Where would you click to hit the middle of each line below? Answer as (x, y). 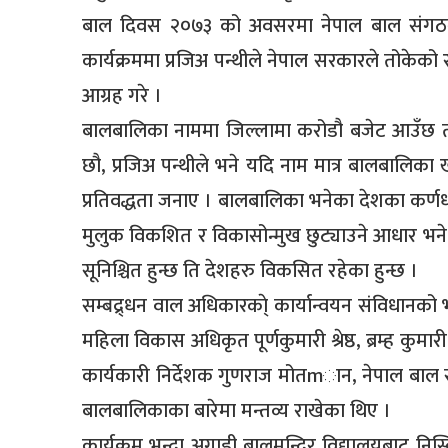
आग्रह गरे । (122, 95)
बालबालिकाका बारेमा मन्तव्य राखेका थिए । (236, 410)
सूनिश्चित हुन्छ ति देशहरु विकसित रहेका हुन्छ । (250, 270)
